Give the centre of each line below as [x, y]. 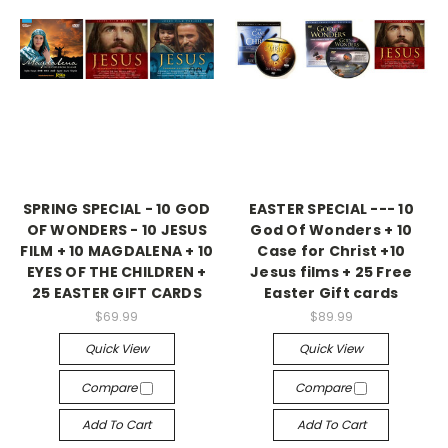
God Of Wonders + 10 [331, 230]
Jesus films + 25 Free [331, 272]
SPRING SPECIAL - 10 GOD [116, 209]
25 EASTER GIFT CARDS [116, 293]
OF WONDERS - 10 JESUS [116, 230]
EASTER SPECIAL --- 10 [331, 209]
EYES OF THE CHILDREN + [117, 272]
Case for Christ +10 [331, 251]
